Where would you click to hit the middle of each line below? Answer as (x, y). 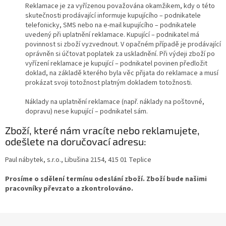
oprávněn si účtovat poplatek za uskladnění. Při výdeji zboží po (120, 54)
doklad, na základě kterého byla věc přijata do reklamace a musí (122, 73)
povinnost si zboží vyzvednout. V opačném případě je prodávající (123, 44)
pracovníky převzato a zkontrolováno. (69, 189)
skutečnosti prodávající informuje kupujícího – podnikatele (113, 15)
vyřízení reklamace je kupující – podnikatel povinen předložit (116, 63)
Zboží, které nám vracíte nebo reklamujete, (102, 130)
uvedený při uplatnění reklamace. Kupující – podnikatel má (112, 35)
